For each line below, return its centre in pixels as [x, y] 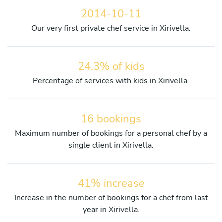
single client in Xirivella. [111, 145]
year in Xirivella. [111, 209]
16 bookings [111, 119]
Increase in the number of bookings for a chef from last [111, 197]
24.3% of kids [111, 66]
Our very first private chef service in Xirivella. [111, 28]
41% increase [111, 183]
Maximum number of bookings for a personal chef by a [111, 133]
